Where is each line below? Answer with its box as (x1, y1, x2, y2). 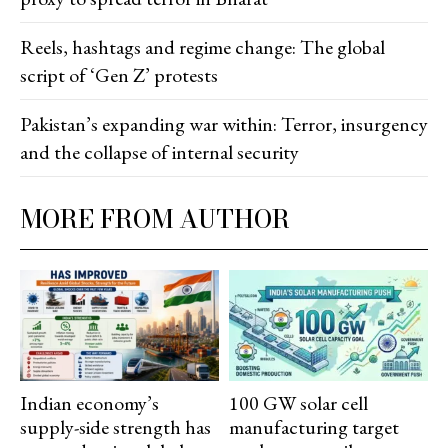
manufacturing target (229, 414, 399, 441)
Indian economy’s (20, 390, 159, 417)
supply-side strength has (20, 414, 211, 441)
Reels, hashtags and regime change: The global (20, 33, 385, 60)
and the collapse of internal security (20, 138, 299, 165)
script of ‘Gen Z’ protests (20, 61, 218, 88)
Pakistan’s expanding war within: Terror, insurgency (20, 110, 428, 137)
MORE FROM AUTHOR (20, 199, 290, 238)
